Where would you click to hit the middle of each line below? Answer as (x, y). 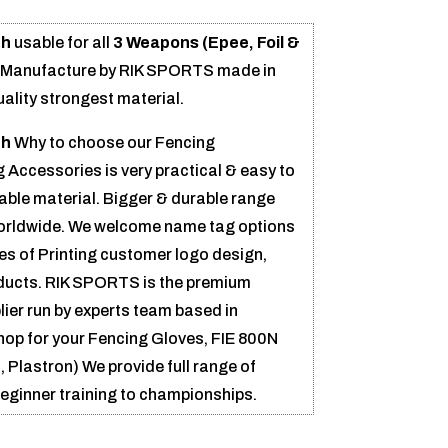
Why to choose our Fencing (112, 142)
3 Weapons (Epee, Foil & (206, 42)
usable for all (63, 42)
